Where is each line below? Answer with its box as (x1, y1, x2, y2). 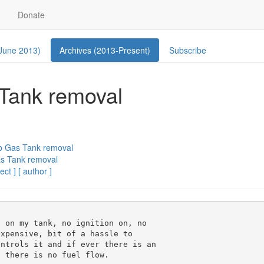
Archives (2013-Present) (60, 44, 150, 56)
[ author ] (18, 165, 52, 177)
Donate (18, 9, 45, 21)
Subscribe (169, 44, 206, 56)
